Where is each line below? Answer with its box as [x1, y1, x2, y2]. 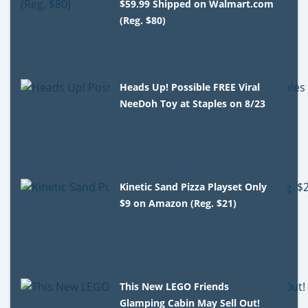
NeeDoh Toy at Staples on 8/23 [120, 96, 266, 110]
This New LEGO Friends [120, 279, 230, 293]
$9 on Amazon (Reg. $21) [120, 196, 237, 210]
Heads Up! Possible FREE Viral [120, 80, 261, 93]
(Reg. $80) [120, 13, 166, 27]
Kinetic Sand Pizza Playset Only [120, 179, 267, 193]
